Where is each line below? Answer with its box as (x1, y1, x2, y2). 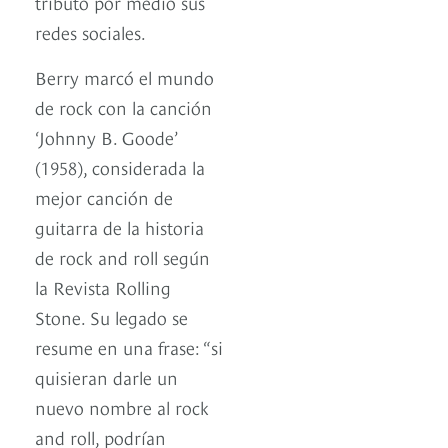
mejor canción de (35, 184, 173, 210)
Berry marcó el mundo (35, 64, 214, 90)
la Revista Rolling (35, 274, 171, 300)
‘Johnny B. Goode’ (35, 124, 176, 150)
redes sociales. (35, 19, 146, 45)
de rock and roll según (35, 244, 210, 270)
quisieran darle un (35, 364, 178, 390)
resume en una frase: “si (35, 334, 223, 360)
